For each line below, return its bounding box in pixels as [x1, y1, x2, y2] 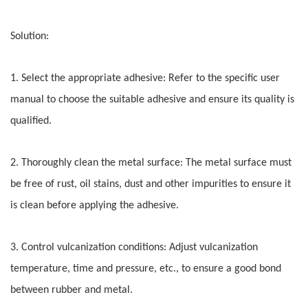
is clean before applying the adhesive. [10, 200, 179, 212]
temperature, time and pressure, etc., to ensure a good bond [10, 263, 281, 275]
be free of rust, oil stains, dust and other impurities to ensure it [10, 179, 291, 190]
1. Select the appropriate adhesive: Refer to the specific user [10, 73, 280, 85]
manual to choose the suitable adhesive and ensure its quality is [10, 94, 294, 106]
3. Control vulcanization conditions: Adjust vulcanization [10, 242, 258, 254]
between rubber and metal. [10, 285, 133, 296]
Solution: [10, 31, 49, 43]
